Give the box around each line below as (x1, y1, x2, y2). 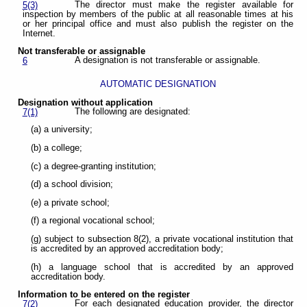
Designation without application (18, 97, 153, 108)
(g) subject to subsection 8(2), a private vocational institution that (31, 234, 293, 245)
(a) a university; (31, 125, 93, 135)
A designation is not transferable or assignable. (74, 56, 260, 66)
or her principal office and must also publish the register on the (22, 19, 293, 29)
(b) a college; (31, 143, 83, 153)
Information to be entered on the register (18, 290, 191, 300)
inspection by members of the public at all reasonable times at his (22, 9, 293, 19)
